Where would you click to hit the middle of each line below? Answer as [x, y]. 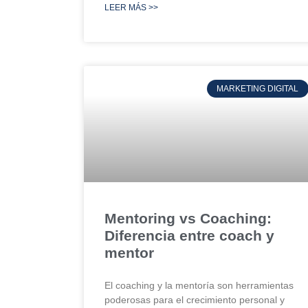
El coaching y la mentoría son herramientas [199, 285]
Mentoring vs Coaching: [188, 218]
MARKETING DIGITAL [258, 88]
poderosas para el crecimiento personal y [195, 299]
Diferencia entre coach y [189, 235]
